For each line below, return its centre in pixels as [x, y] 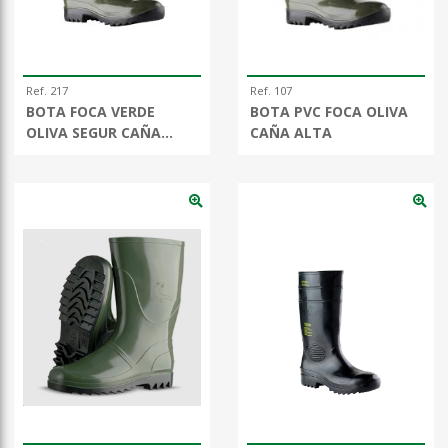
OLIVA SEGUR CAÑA [93, 133]
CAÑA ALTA [291, 133]
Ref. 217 [47, 91]
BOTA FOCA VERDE [90, 112]
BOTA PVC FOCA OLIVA [329, 112]
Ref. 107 [271, 91]
